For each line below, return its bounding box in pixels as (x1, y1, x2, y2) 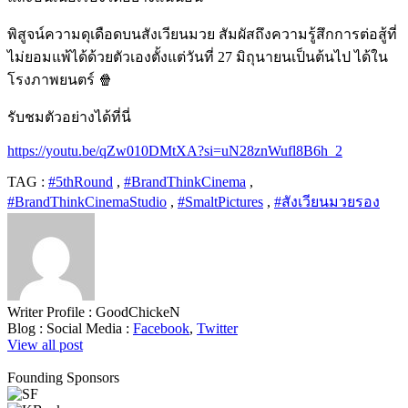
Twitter (197, 320, 238, 336)
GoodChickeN (96, 303, 180, 320)
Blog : (7, 320, 46, 336)
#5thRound (48, 173, 113, 189)
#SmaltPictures (178, 193, 263, 209)
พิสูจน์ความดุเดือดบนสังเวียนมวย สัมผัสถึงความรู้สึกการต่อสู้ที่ (7, 25, 397, 42)
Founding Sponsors (7, 369, 119, 385)
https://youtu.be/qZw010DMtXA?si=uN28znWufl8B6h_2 (7, 142, 342, 158)
